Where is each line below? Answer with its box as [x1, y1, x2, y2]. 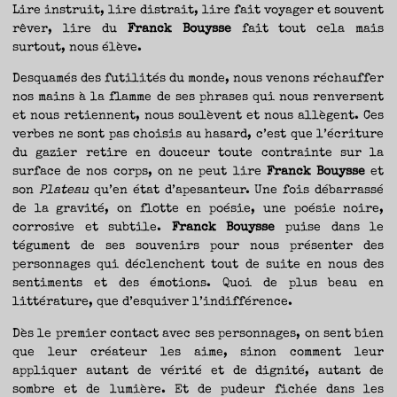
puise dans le [275, 222, 385, 235]
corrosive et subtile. [12, 222, 173, 235]
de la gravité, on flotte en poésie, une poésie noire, [12, 203, 385, 216]
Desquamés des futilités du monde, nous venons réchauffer [12, 73, 385, 86]
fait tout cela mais [241, 23, 385, 36]
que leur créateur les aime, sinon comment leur [12, 346, 385, 360]
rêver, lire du [12, 23, 128, 36]
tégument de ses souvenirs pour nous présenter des [12, 240, 385, 253]
